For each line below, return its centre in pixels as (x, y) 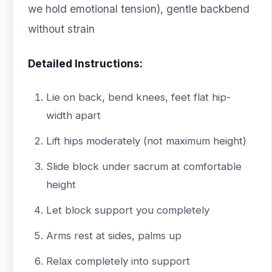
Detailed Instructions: (85, 63)
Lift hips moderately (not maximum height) (146, 141)
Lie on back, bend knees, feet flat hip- (138, 97)
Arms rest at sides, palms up (114, 236)
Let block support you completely (128, 210)
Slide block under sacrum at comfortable (144, 166)
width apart (73, 115)
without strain (61, 29)
